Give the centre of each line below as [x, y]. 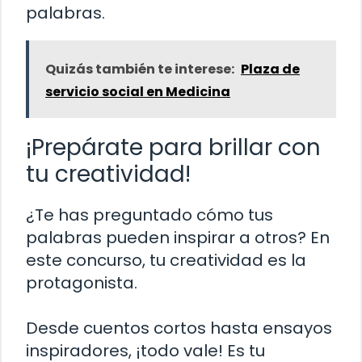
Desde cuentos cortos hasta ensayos [179, 328]
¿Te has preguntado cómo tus [149, 215]
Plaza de [270, 69]
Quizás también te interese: [140, 69]
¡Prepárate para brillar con [173, 148]
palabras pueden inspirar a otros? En [178, 238]
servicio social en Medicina [138, 92]
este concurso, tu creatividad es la [166, 261]
